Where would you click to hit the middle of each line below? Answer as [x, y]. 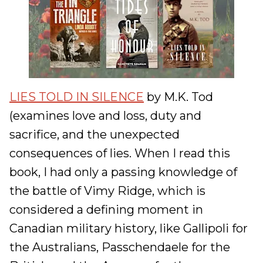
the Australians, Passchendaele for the [120, 247]
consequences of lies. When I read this [120, 153]
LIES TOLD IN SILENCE [77, 97]
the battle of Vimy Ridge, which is [107, 191]
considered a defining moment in [106, 210]
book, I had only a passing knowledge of [123, 172]
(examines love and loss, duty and [105, 116]
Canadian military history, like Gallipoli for [129, 228]
